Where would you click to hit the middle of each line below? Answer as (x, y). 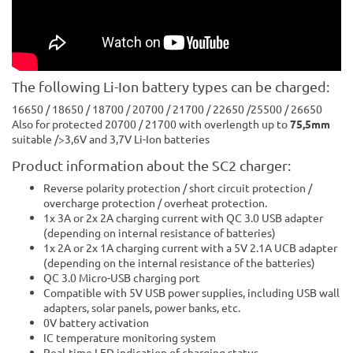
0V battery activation (96, 322)
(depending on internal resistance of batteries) (160, 232)
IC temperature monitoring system (130, 337)
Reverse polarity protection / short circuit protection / (178, 187)
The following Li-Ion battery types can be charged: (171, 86)
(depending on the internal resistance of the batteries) (179, 262)
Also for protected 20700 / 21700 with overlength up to (150, 123)
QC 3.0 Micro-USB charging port (122, 277)
